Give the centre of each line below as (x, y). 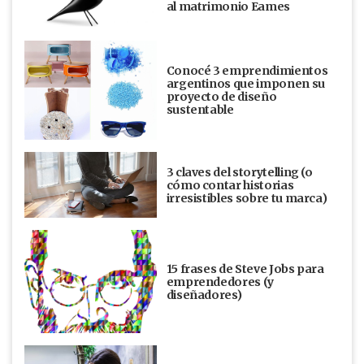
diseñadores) (204, 295)
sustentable (200, 110)
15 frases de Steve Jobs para (245, 269)
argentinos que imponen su (245, 84)
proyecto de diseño (221, 97)
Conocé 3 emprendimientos (247, 71)
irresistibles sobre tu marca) (247, 198)
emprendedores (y (220, 282)
